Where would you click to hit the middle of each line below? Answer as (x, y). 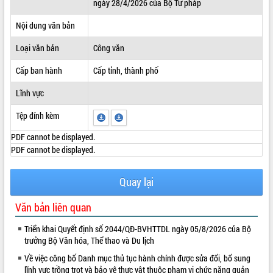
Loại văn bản (37, 48)
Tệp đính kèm (37, 115)
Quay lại (136, 182)
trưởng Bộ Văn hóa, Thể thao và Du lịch (89, 240)
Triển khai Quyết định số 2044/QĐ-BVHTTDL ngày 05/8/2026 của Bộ (138, 229)
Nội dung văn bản (45, 25)
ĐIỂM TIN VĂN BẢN (35, 16)
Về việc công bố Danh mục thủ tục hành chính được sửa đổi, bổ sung (137, 258)
